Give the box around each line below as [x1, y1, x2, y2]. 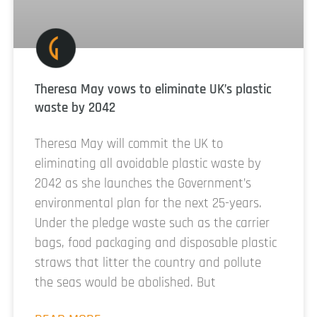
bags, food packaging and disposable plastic [35, 234, 277, 253]
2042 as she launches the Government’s [35, 175, 251, 193]
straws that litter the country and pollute [35, 254, 261, 272]
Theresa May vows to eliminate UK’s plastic [35, 81, 272, 99]
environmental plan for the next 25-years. [35, 195, 262, 213]
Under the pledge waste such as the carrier [35, 214, 270, 233]
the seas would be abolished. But [35, 274, 216, 292]
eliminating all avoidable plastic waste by [35, 155, 261, 173]
